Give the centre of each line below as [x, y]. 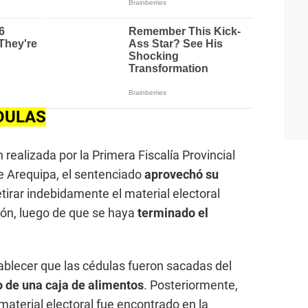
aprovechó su [181, 175]
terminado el [173, 213]
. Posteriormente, [191, 285]
